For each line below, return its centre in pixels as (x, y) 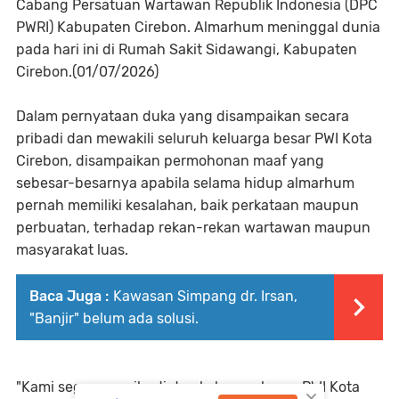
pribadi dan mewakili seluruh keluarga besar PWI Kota (194, 139)
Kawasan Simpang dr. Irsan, (205, 297)
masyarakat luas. (72, 250)
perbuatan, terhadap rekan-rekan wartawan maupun (193, 228)
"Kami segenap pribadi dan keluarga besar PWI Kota (188, 387)
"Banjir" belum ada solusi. (114, 319)
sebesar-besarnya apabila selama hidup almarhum (185, 183)
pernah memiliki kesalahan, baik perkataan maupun (187, 206)
